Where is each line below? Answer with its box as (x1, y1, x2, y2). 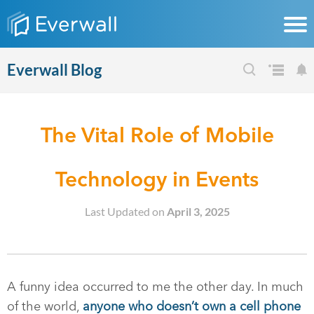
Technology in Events (55, 166, 259, 192)
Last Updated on (84, 205, 167, 218)
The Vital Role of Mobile (40, 122, 274, 148)
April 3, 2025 (166, 205, 230, 218)
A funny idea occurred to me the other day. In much (7, 279, 303, 294)
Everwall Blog (7, 60, 102, 79)
